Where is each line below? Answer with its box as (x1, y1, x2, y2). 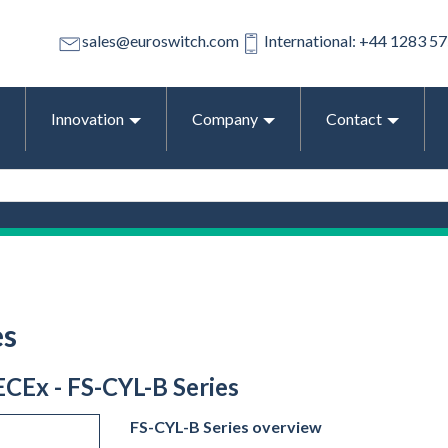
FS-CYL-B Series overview (129, 417, 322, 437)
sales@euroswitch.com (82, 31, 239, 51)
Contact (326, 108, 382, 128)
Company (192, 108, 258, 128)
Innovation (51, 108, 124, 128)
